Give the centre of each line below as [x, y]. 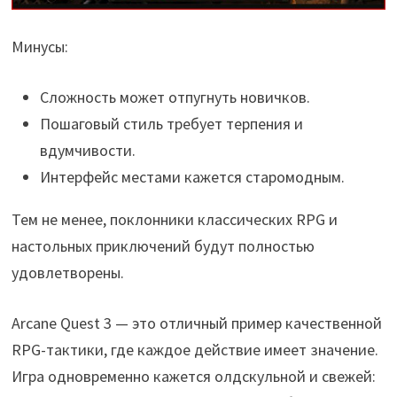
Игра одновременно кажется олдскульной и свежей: [193, 376]
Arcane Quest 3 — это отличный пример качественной [196, 323]
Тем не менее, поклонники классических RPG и [174, 219]
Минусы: [39, 46]
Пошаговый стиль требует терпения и [171, 123]
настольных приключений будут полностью [163, 245]
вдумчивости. [87, 150]
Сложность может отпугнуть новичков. [175, 97]
